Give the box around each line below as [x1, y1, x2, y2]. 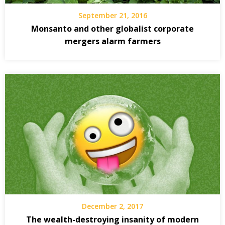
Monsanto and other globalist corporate [31, 23, 194, 35]
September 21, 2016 [78, 11, 147, 21]
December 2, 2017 [82, 201, 143, 211]
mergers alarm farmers [64, 36, 161, 47]
